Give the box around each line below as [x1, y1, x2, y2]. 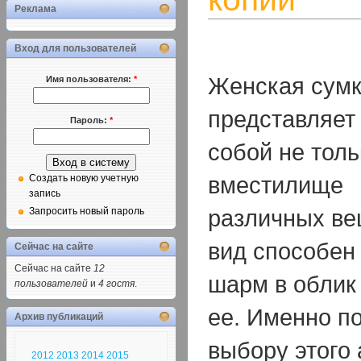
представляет [208, 106, 355, 132]
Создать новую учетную [29, 172, 139, 185]
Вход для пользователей [15, 43, 136, 55]
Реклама [15, 3, 56, 15]
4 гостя [98, 278, 135, 290]
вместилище [208, 172, 343, 198]
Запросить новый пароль [29, 205, 144, 218]
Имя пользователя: [45, 74, 134, 85]
